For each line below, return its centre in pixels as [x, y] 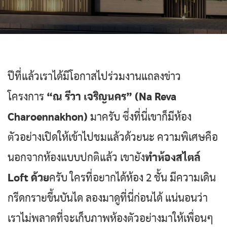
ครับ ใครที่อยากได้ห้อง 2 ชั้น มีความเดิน [133, 178]
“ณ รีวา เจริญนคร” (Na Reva [110, 97]
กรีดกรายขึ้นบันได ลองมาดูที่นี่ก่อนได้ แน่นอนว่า [108, 199]
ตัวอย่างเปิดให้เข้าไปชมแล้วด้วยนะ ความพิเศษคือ [113, 138]
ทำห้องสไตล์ [173, 158]
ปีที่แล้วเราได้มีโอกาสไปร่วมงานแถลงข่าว [94, 77]
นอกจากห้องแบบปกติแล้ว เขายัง [76, 158]
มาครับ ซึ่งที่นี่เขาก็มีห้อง [140, 118]
